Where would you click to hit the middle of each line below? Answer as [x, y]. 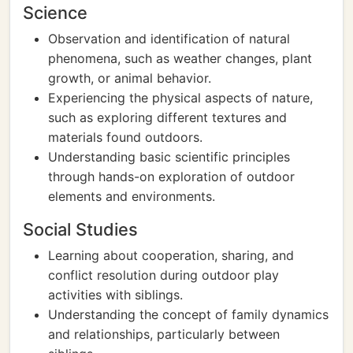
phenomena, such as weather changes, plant [180, 58]
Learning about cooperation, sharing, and [171, 255]
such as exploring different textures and [167, 117]
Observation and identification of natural [169, 39]
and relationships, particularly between [164, 334]
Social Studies [80, 229]
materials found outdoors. [125, 137]
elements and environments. [132, 196]
